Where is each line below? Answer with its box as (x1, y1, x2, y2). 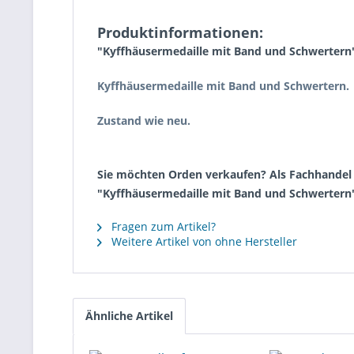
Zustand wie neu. (97, 113, 190, 128)
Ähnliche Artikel (85, 308, 173, 323)
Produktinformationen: (97, 23, 263, 42)
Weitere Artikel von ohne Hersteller (108, 234, 297, 249)
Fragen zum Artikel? (108, 219, 216, 234)
